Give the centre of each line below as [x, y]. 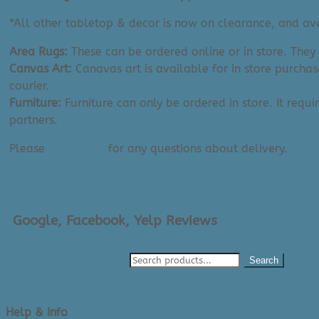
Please [29, 149]
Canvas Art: [41, 69]
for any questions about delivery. [196, 149]
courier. [29, 86]
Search [263, 261]
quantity [31, 11]
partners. [33, 120]
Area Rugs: [38, 52]
